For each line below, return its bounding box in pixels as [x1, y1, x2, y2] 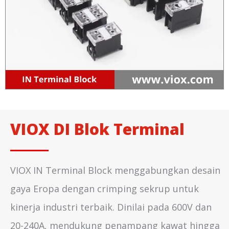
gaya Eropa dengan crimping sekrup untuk [10, 182, 199, 195]
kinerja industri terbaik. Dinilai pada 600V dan [10, 201, 212, 213]
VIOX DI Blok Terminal [10, 119, 185, 140]
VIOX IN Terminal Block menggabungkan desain [10, 164, 220, 176]
